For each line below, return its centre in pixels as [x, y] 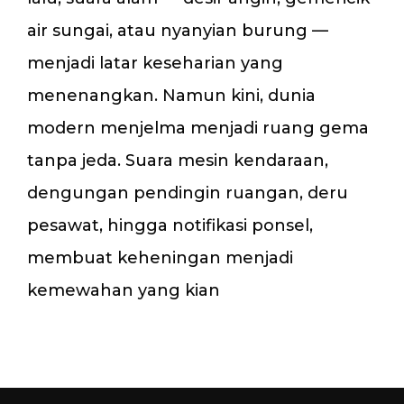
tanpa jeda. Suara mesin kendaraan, [178, 161]
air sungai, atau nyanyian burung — [178, 31]
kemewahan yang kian [124, 291]
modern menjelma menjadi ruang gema [198, 129]
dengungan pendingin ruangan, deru [188, 193]
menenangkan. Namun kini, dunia [171, 96]
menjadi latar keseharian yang [155, 64]
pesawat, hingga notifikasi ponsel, [170, 226]
